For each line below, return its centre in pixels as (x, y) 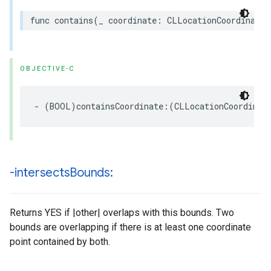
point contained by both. (60, 242)
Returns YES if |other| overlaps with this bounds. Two (122, 213)
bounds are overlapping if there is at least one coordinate (130, 227)
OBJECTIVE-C (47, 69)
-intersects (40, 173)
